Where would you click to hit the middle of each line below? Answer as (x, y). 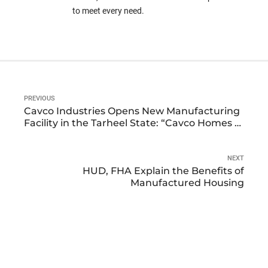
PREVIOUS (39, 99)
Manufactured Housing (187, 183)
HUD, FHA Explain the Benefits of (163, 171)
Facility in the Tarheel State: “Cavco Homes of (134, 123)
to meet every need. (109, 11)
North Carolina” (62, 135)
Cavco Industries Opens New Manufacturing (132, 111)
